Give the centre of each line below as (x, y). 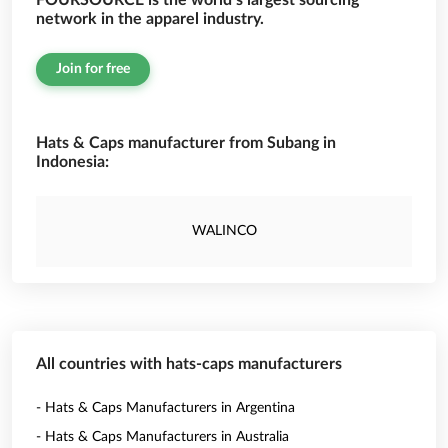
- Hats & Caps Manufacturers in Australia (162, 437)
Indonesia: (72, 162)
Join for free (93, 69)
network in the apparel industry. (150, 19)
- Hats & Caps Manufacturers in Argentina (165, 408)
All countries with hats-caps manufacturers (189, 364)
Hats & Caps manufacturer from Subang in (186, 143)
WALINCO (224, 231)
